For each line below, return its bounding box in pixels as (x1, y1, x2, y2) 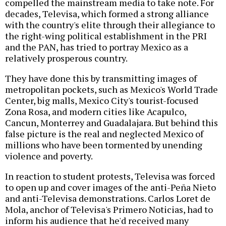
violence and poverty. (5, 150, 93, 162)
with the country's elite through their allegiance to (5, 19, 215, 31)
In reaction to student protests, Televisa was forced (5, 170, 215, 183)
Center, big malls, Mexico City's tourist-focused (5, 94, 198, 107)
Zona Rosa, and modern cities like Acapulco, (5, 105, 186, 118)
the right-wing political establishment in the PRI (5, 30, 207, 42)
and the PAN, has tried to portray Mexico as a (5, 41, 188, 53)
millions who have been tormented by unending (5, 139, 202, 151)
